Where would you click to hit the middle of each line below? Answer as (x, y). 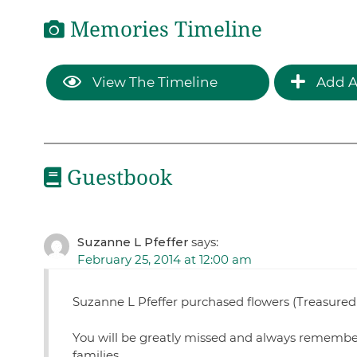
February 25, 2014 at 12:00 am (164, 260)
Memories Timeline (163, 30)
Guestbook (116, 177)
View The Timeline (153, 82)
